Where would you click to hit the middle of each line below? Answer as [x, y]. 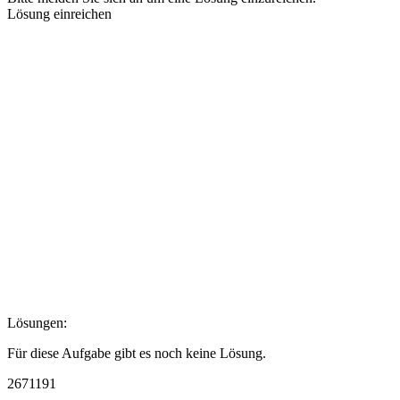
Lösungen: [37, 322]
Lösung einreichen [59, 13]
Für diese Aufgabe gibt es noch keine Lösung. [137, 353]
